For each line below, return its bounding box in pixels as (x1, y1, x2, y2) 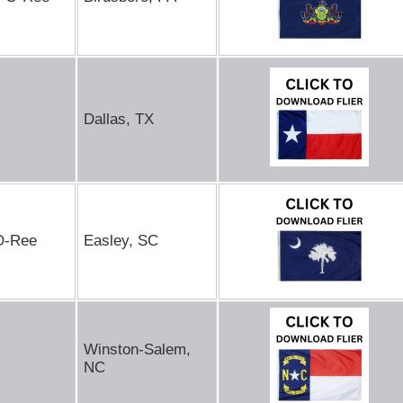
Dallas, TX (84, 111, 154, 128)
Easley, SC (84, 232, 158, 249)
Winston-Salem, (84, 341, 191, 358)
